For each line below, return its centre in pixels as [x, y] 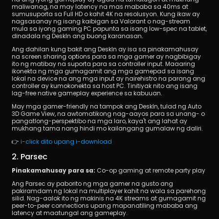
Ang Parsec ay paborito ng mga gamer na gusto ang [92, 183]
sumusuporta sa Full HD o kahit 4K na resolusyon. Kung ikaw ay [106, 14]
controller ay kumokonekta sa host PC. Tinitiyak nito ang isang [105, 86]
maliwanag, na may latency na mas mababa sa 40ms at [100, 6]
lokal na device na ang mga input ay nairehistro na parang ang [109, 78]
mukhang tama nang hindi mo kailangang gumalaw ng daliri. [107, 128]
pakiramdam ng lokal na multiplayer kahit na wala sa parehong [109, 191]
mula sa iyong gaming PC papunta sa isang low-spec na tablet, [109, 28]
